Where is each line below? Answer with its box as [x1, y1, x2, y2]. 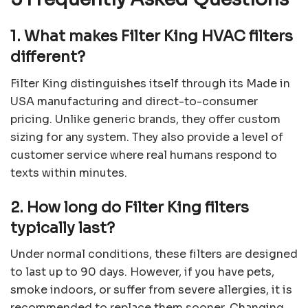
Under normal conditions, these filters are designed [10, 247, 298, 262]
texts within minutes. [10, 166, 127, 181]
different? [10, 47, 85, 67]
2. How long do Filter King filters [10, 197, 249, 217]
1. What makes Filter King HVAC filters [10, 27, 293, 46]
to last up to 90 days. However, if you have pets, [10, 265, 274, 280]
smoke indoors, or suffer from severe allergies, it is [10, 283, 292, 298]
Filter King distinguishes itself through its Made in [10, 76, 290, 91]
